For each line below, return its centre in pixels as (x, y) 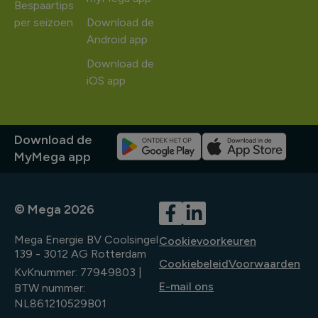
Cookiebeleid (194, 264)
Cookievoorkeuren (208, 241)
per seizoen (44, 23)
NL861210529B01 (60, 304)
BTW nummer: (50, 288)
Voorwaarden (264, 264)
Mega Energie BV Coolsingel (86, 240)
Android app (117, 40)
